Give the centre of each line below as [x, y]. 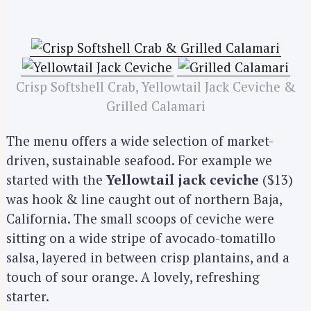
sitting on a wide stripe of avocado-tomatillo [141, 238]
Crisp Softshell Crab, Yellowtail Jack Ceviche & [155, 86]
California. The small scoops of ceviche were [140, 219]
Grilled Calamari [155, 106]
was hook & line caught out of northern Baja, [144, 199]
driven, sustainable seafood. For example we [139, 160]
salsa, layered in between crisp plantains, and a [148, 258]
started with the [56, 180]
